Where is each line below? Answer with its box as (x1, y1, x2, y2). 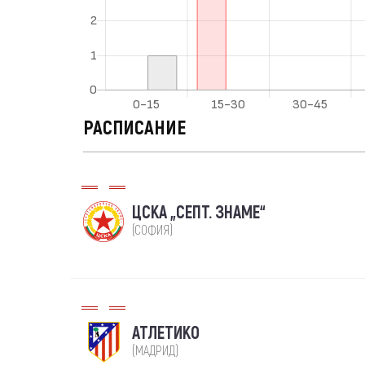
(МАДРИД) (132, 343, 178, 359)
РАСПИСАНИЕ (83, 117, 186, 140)
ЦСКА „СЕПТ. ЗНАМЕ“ (132, 202, 266, 224)
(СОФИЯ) (132, 222, 173, 239)
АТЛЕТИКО (132, 323, 200, 345)
